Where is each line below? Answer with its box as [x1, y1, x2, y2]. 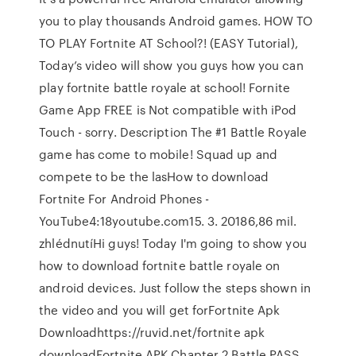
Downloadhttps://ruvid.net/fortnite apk [39, 323, 265, 341]
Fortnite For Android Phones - [39, 190, 210, 207]
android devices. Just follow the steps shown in [39, 279, 311, 296]
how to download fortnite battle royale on [39, 257, 281, 274]
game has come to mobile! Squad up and [39, 145, 277, 163]
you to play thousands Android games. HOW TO [39, 12, 313, 29]
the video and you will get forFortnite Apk [39, 301, 281, 319]
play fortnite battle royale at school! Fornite [39, 79, 290, 96]
